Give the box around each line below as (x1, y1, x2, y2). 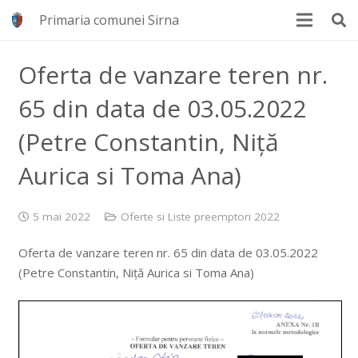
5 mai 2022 (33, 209, 90, 224)
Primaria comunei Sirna (39, 11, 180, 29)
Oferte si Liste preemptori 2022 (120, 209, 280, 224)
